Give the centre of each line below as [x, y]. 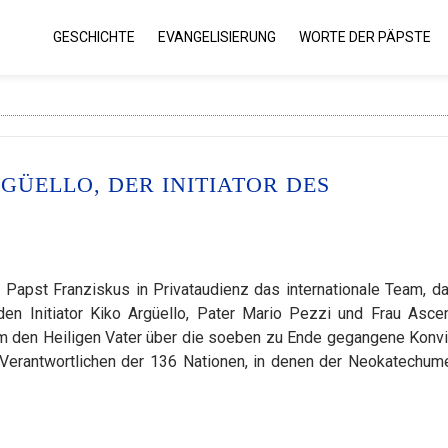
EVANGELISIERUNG [217, 37]
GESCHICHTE [94, 37]
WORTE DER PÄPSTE [365, 37]
